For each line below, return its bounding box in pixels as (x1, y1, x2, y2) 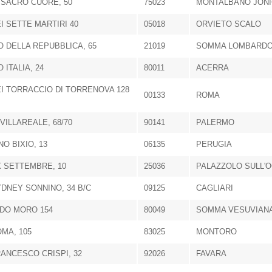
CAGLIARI (196, 183, 233, 192)
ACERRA (196, 63, 229, 72)
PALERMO (196, 118, 234, 127)
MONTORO (196, 227, 237, 236)
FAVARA (196, 249, 226, 258)
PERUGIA (196, 140, 232, 149)
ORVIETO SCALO (196, 19, 261, 29)
